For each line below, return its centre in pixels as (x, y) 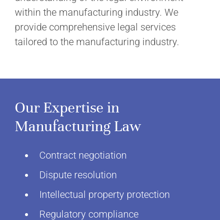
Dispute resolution (78, 175)
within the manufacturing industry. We (96, 12)
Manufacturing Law (78, 126)
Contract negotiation (83, 155)
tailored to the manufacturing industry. (97, 42)
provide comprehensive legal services (95, 27)
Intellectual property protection (105, 194)
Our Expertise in (67, 108)
